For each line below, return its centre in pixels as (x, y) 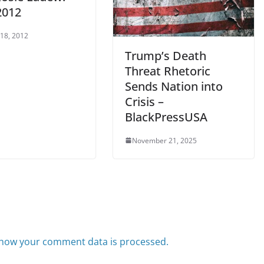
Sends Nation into (174, 86)
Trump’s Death (166, 55)
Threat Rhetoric (168, 71)
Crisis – (144, 101)
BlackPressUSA (166, 117)
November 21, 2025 (164, 140)
